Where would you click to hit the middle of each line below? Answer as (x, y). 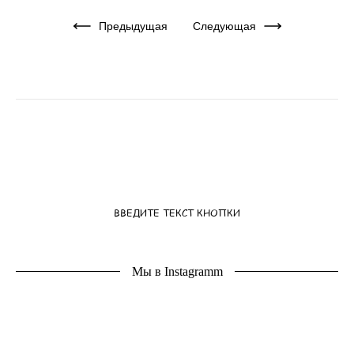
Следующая (224, 26)
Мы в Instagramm (177, 271)
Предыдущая (133, 26)
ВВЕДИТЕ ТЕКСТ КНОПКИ (177, 212)
